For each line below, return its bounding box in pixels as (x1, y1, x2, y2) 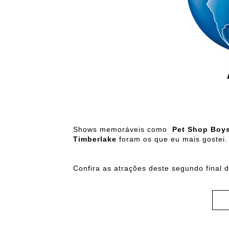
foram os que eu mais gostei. (117, 135, 227, 144)
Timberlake (73, 135, 117, 144)
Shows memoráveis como (73, 125, 172, 134)
